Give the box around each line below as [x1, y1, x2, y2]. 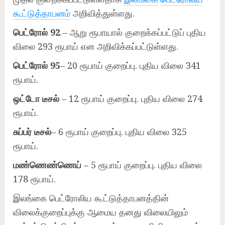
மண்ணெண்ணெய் [13, 158, 81, 171]
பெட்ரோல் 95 [13, 59, 60, 71]
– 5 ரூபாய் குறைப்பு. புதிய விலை [81, 158, 202, 171]
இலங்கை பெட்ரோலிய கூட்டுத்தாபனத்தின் [13, 191, 169, 204]
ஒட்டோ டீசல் [13, 92, 59, 104]
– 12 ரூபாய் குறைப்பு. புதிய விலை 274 [59, 92, 202, 104]
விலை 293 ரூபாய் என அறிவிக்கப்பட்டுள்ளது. [13, 40, 178, 52]
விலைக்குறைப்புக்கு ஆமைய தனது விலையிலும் [13, 205, 188, 218]
